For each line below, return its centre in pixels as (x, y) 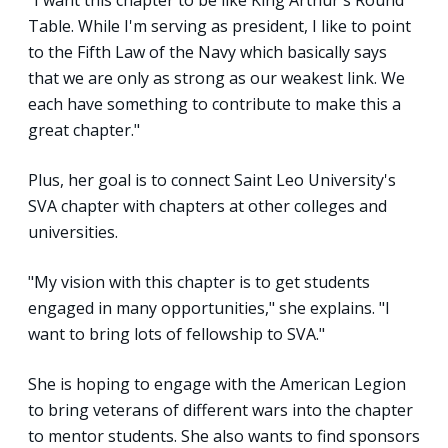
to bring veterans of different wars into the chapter (220, 409)
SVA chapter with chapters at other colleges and (207, 205)
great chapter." (84, 129)
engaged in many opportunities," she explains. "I (209, 307)
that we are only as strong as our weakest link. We (216, 77)
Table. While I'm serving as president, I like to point (219, 25)
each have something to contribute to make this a (214, 103)
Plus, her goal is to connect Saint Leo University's (212, 179)
